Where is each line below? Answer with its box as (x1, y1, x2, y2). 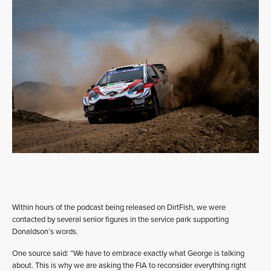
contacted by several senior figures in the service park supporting (12, 214, 229, 224)
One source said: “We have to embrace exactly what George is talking (12, 248, 244, 258)
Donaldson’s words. (12, 226, 78, 237)
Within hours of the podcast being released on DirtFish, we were (12, 202, 226, 212)
